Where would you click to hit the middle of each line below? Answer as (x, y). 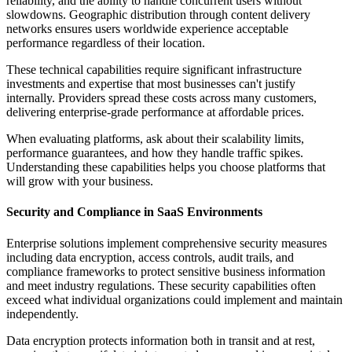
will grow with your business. (80, 181)
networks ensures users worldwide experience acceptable (147, 28)
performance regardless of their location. (106, 42)
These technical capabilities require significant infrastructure (154, 69)
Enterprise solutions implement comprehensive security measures (167, 243)
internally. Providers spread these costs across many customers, (161, 97)
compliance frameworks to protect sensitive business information (166, 271)
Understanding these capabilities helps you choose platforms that (166, 167)
